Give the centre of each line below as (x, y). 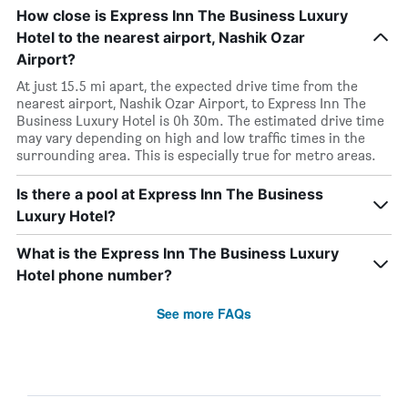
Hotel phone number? (94, 275)
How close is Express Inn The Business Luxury (182, 15)
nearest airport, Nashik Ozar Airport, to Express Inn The (191, 103)
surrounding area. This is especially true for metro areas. (196, 155)
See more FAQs (204, 313)
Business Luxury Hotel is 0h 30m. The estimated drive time (200, 121)
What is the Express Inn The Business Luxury (178, 253)
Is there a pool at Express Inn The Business (170, 194)
